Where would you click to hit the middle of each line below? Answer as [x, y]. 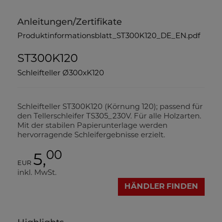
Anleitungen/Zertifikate [70, 22]
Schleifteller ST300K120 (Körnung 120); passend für [110, 107]
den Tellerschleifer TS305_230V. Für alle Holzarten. [109, 117]
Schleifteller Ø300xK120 [61, 74]
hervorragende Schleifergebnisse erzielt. [91, 136]
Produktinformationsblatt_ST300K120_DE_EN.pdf [109, 36]
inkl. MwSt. [37, 173]
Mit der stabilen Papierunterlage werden [92, 126]
